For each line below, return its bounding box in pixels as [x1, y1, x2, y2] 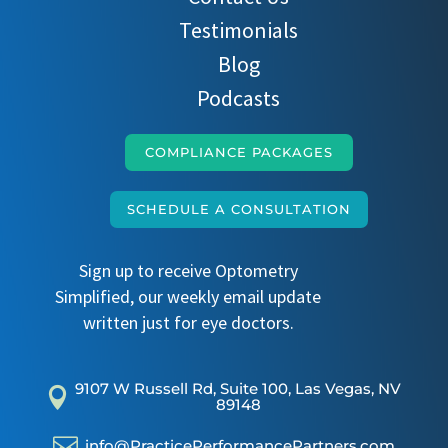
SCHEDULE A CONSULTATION [126, 201, 351, 218]
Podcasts [197, 84, 281, 113]
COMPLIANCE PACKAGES [144, 144, 333, 161]
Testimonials [179, 16, 299, 45]
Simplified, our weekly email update [55, 285, 322, 309]
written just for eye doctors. [82, 311, 294, 335]
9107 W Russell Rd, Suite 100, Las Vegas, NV [75, 379, 402, 399]
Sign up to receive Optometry [78, 259, 298, 283]
